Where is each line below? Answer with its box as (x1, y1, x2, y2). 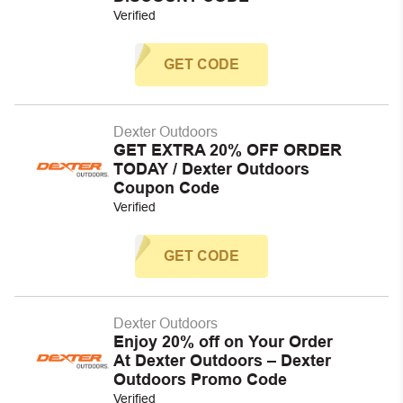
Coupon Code (113, 179, 219, 197)
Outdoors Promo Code (113, 371, 287, 389)
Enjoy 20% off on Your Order (113, 333, 333, 351)
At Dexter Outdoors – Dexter (113, 352, 331, 370)
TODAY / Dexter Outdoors (113, 160, 309, 178)
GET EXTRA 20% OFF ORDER (113, 141, 342, 159)
